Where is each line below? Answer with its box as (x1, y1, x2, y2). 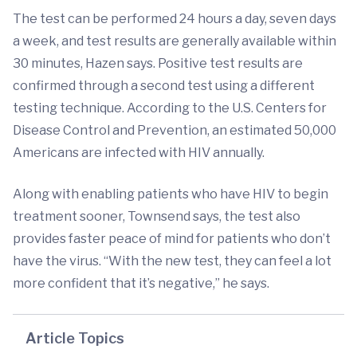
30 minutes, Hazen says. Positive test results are (13, 56, 303, 71)
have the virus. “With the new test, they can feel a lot (13, 253, 331, 269)
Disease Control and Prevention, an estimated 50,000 (13, 123, 336, 138)
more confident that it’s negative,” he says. (13, 276, 269, 291)
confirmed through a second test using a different (13, 78, 315, 93)
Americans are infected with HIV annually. (13, 145, 265, 160)
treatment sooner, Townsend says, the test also (13, 209, 300, 224)
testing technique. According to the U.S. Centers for (13, 100, 327, 116)
